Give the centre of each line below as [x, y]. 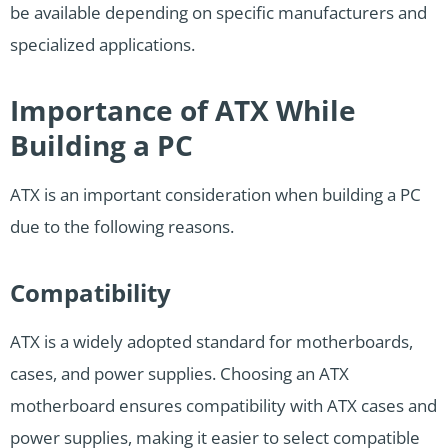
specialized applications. [102, 45]
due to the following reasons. [122, 227]
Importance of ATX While [183, 110]
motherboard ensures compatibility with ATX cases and [223, 406]
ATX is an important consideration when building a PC [215, 195]
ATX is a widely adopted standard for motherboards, [211, 342]
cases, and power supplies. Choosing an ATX [179, 374]
